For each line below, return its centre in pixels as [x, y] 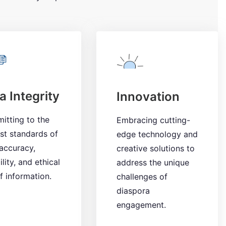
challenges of [142, 177]
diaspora [133, 191]
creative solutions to [155, 149]
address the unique [153, 163]
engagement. [141, 205]
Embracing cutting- [153, 120]
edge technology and [157, 134]
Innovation [148, 97]
